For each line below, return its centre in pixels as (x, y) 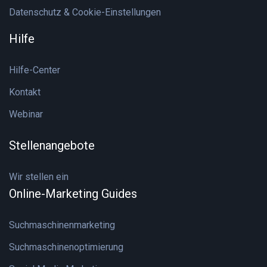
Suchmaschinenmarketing (62, 225)
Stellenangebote (52, 145)
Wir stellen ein (39, 177)
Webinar (26, 114)
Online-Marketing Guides (73, 194)
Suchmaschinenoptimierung (66, 247)
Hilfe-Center (35, 70)
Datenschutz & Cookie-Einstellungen (85, 12)
